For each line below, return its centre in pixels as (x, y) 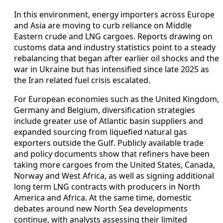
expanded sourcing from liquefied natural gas (101, 132)
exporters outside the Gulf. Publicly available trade (109, 143)
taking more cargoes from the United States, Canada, (114, 165)
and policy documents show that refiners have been (112, 154)
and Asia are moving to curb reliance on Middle (103, 25)
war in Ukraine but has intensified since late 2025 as (111, 69)
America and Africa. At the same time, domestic (103, 197)
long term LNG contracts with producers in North (107, 186)
